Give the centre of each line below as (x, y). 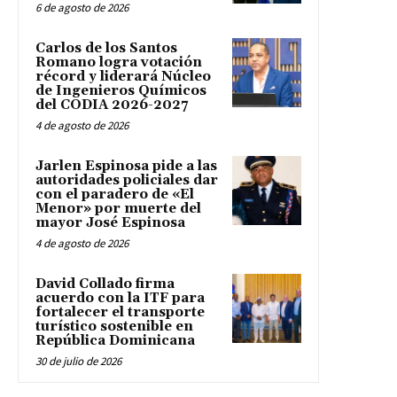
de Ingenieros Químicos (121, 91)
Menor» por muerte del (118, 209)
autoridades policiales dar (127, 181)
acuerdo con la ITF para (120, 299)
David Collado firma (105, 284)
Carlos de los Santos (106, 49)
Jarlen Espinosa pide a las (126, 167)
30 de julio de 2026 (78, 362)
